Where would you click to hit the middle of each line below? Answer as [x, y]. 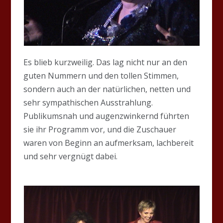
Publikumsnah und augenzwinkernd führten [107, 116]
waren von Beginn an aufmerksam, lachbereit [109, 143]
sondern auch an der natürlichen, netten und [107, 89]
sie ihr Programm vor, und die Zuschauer [100, 129]
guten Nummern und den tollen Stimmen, [101, 75]
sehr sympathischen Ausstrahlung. [88, 102]
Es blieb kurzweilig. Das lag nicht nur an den [106, 62]
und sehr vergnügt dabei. [71, 156]
